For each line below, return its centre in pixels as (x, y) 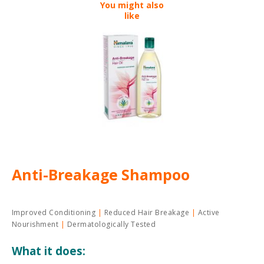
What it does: (49, 250)
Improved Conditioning (55, 212)
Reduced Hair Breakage (147, 212)
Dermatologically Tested (110, 224)
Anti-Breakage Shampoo (101, 174)
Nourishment (36, 224)
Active (208, 212)
